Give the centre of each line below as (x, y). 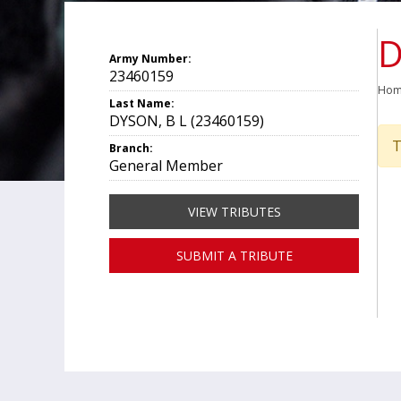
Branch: (131, 148)
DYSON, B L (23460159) (187, 121)
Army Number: (150, 59)
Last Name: (142, 103)
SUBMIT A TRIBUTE (234, 256)
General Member (166, 166)
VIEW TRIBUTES (234, 212)
